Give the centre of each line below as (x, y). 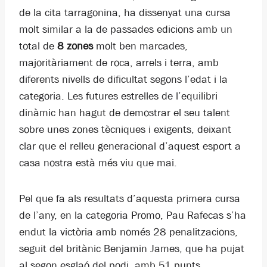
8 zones (75, 46)
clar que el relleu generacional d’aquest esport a (130, 146)
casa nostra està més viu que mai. (98, 163)
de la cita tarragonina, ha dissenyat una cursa (125, 13)
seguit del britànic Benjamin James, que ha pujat (132, 249)
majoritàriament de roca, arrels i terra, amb (119, 63)
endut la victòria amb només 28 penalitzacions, (128, 232)
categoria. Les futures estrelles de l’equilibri (118, 96)
